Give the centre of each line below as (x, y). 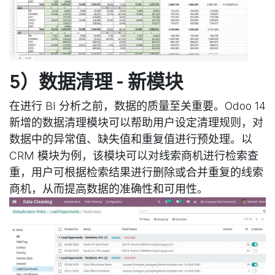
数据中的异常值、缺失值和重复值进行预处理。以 (131, 139)
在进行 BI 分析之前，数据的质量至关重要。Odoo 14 (137, 106)
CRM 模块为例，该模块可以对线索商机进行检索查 (134, 156)
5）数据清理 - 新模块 (96, 82)
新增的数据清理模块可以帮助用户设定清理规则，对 (136, 123)
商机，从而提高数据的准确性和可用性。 (109, 189)
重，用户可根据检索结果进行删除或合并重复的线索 (136, 172)
